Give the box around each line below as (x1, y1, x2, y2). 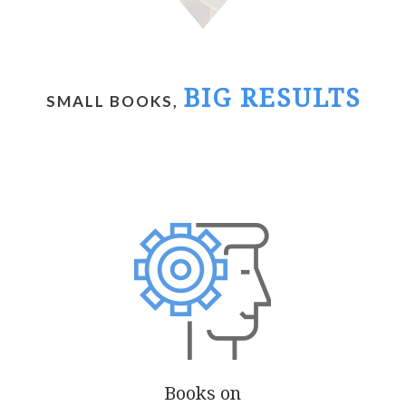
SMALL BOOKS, (45, 92, 183, 111)
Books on (164, 382, 242, 404)
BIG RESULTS (182, 83, 361, 113)
